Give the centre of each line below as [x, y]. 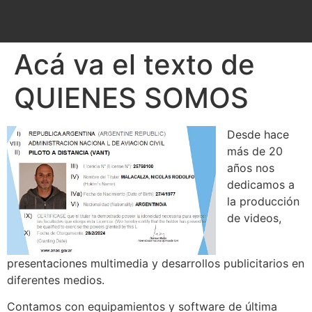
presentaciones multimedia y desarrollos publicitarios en [156, 263]
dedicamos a [261, 184]
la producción [263, 201]
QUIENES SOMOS [131, 97]
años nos [251, 167]
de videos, [254, 218]
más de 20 [255, 151]
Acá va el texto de [134, 64]
